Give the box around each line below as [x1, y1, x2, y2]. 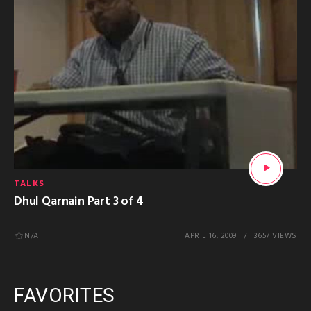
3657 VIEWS [253, 230, 297, 243]
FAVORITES [14, 284, 115, 308]
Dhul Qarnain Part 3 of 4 [14, 191, 144, 212]
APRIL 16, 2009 [185, 230, 237, 243]
